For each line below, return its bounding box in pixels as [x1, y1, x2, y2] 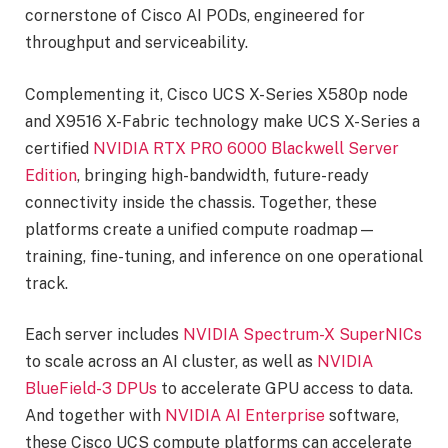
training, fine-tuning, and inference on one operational [25, 246, 423, 266]
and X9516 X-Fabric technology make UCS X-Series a [25, 111, 420, 131]
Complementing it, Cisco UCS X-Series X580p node [25, 84, 408, 104]
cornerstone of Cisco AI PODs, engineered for [25, 6, 365, 26]
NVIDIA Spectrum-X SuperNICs [183, 325, 422, 345]
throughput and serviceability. [25, 33, 248, 53]
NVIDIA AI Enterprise [165, 406, 325, 426]
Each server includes [25, 325, 183, 345]
